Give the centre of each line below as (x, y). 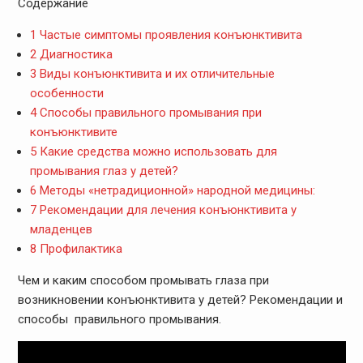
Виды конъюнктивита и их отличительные (155, 73)
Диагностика (74, 54)
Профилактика (79, 248)
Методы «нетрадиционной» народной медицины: (175, 190)
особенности (66, 93)
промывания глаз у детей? (104, 171)
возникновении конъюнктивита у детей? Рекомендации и (180, 299)
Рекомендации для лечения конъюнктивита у (166, 209)
